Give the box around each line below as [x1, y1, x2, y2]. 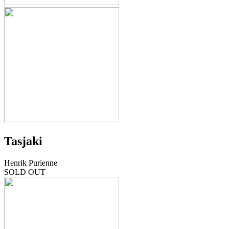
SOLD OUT [4, 167, 45, 176]
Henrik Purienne [4, 158, 57, 167]
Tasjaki [4, 134, 42, 148]
